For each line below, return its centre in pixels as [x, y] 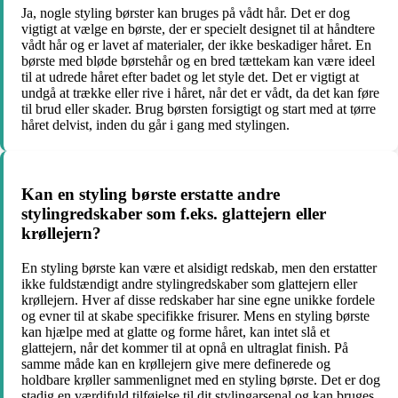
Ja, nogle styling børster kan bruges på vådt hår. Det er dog [186, 12]
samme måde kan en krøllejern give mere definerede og [176, 364]
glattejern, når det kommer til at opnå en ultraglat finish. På [185, 348]
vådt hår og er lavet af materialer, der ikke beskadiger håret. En [196, 44]
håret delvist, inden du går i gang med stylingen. [155, 124]
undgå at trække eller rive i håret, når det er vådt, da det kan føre [200, 92]
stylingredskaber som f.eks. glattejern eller [174, 214]
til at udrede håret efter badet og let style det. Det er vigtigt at [190, 76]
